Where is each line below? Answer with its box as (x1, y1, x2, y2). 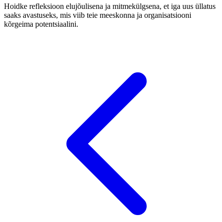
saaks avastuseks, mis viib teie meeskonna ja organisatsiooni (4, 11, 191, 20)
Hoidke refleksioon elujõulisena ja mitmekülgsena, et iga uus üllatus (4, 2, 216, 11)
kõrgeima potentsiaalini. (4, 20, 78, 29)
